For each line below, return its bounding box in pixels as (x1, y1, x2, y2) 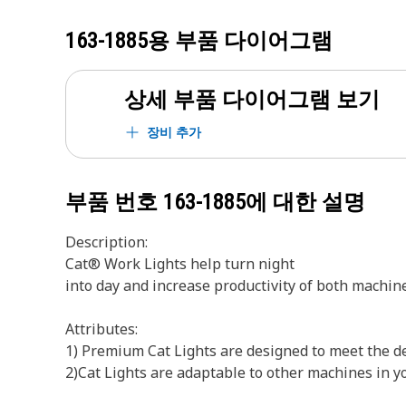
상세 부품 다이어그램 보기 (124, 87, 380, 112)
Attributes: (65, 319, 138, 339)
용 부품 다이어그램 (148, 28, 333, 53)
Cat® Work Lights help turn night (65, 254, 295, 274)
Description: (65, 232, 148, 252)
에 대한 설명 (246, 189, 365, 215)
